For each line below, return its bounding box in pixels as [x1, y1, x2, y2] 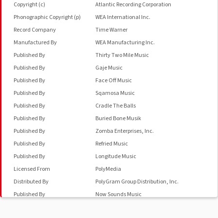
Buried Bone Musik [95, 114, 141, 123]
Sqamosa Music [95, 89, 135, 97]
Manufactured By [14, 38, 57, 47]
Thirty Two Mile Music [95, 51, 149, 59]
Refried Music [95, 140, 128, 148]
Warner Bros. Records [95, 203, 147, 211]
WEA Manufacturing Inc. [95, 38, 155, 47]
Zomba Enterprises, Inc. [95, 127, 154, 135]
